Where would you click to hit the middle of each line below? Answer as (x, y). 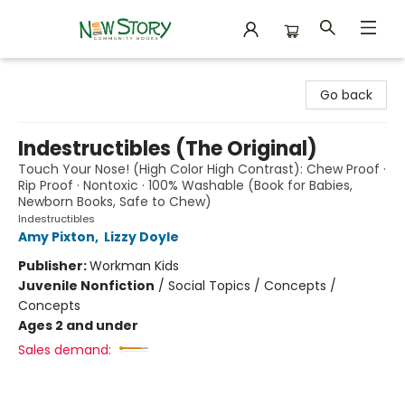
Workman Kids (134, 266)
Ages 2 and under (78, 325)
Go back (346, 95)
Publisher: (54, 266)
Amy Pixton (57, 237)
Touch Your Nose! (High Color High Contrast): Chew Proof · (202, 169)
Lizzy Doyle (141, 237)
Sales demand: (65, 350)
